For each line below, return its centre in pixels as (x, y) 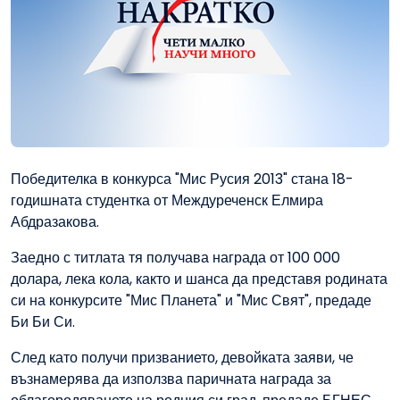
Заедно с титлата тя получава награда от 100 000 (175, 258)
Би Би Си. (43, 322)
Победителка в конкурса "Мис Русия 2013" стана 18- (182, 179)
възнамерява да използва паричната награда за (171, 379)
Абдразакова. (55, 222)
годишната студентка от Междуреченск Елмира (167, 201)
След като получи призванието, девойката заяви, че (182, 358)
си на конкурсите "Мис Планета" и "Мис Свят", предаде (191, 301)
